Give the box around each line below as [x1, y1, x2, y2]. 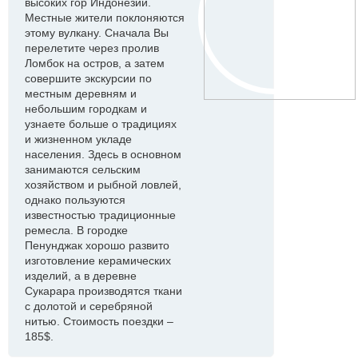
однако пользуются [25, 193, 125, 206]
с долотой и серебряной [25, 300, 153, 312]
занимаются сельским [25, 163, 141, 176]
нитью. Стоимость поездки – [25, 315, 173, 328]
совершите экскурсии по [25, 72, 152, 85]
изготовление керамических [25, 254, 171, 267]
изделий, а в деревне [25, 269, 137, 282]
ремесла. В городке [25, 224, 128, 237]
